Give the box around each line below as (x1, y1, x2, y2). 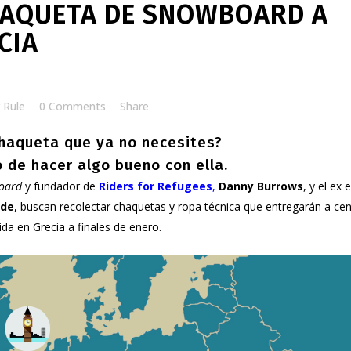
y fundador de (22, 179, 99, 194)
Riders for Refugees (99, 179, 212, 194)
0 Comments (39, 99, 106, 114)
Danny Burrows (219, 179, 303, 194)
